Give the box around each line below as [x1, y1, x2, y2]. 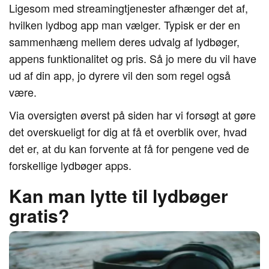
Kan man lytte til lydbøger [9, 183, 228, 208]
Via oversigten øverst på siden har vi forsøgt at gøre [9, 107, 256, 122]
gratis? [9, 202, 69, 228]
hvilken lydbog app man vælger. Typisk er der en [9, 17, 240, 32]
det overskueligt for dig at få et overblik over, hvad [9, 124, 247, 139]
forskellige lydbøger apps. [9, 157, 131, 173]
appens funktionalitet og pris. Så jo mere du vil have [9, 50, 256, 66]
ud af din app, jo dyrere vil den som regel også [9, 67, 231, 83]
